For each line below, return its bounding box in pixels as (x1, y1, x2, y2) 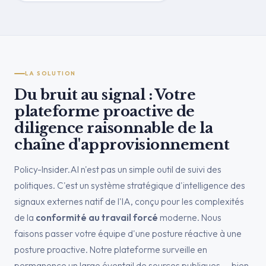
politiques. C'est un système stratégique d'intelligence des (14, 179, 245, 191)
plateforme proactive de (14, 103, 195, 120)
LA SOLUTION (25, 69, 76, 77)
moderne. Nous (158, 211, 221, 223)
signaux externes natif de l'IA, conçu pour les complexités (14, 195, 244, 207)
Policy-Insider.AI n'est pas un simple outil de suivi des (14, 163, 221, 175)
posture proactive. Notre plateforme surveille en (14, 243, 207, 255)
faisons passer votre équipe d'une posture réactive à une (14, 227, 242, 239)
